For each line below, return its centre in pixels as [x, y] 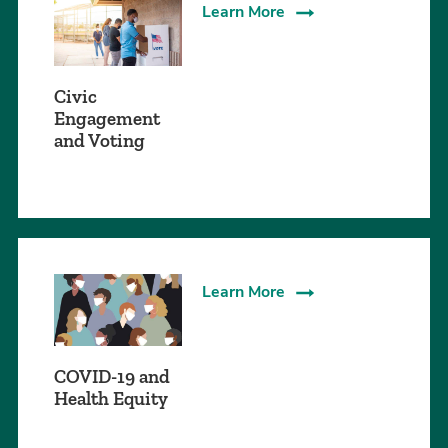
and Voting [99, 141]
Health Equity [111, 399]
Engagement [107, 119]
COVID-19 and [112, 377]
